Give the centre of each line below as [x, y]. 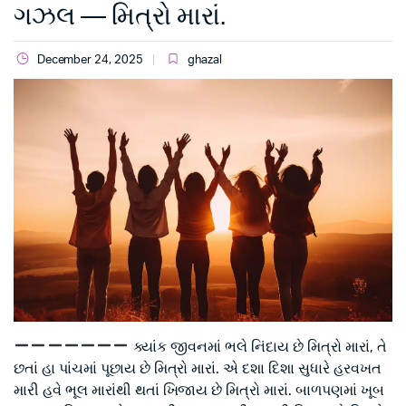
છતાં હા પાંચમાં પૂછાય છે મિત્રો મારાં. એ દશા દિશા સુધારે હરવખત [198, 368]
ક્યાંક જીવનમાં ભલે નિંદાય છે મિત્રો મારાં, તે [258, 347]
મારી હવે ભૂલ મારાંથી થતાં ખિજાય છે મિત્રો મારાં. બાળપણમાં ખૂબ [199, 390]
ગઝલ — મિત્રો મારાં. [120, 16]
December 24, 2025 [90, 60]
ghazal [204, 60]
